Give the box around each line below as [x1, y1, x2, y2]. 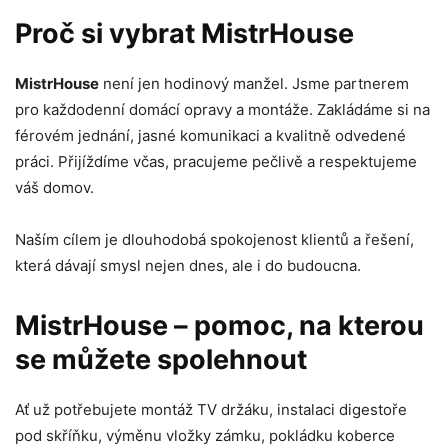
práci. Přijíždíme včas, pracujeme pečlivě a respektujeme [15, 151, 417, 171]
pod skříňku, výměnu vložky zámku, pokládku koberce [15, 425, 395, 445]
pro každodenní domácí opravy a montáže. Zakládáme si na [15, 99, 430, 119]
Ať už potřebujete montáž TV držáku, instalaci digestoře [15, 399, 407, 419]
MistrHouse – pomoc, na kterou [15, 308, 424, 342]
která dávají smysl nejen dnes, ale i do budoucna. [15, 255, 361, 275]
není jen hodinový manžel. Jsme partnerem [99, 73, 409, 93]
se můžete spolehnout [15, 342, 307, 376]
